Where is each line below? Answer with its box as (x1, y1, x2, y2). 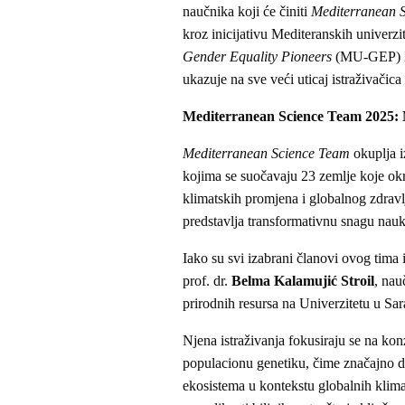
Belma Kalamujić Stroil (231, 273, 374, 289)
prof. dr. (183, 273, 231, 289)
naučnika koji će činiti (183, 4, 311, 20)
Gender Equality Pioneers (183, 49, 332, 65)
